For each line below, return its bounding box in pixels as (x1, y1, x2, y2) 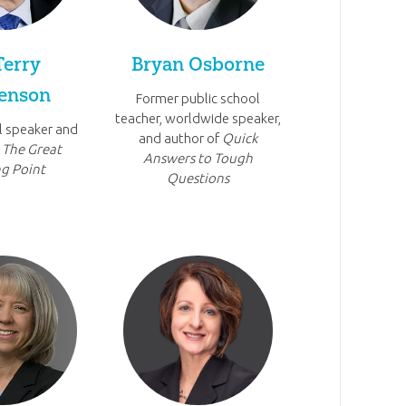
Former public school (136, 91, 261, 107)
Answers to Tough (143, 150, 254, 167)
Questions (167, 170, 230, 187)
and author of (139, 130, 223, 147)
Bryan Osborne (131, 52, 266, 75)
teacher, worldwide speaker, (115, 111, 282, 127)
